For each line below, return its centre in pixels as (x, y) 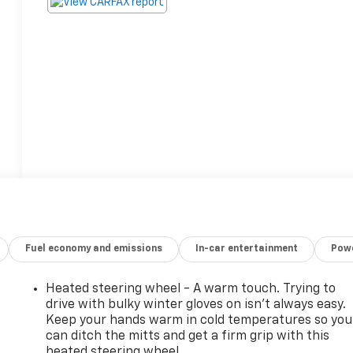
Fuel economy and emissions (94, 249)
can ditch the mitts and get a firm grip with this (188, 336)
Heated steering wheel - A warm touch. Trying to (191, 289)
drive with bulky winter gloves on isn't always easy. (196, 305)
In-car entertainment (247, 249)
